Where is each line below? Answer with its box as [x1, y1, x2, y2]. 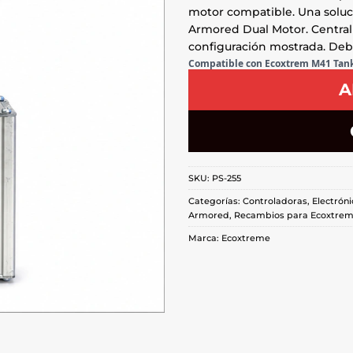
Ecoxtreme [221, 232, 270, 244]
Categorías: [188, 195, 243, 207]
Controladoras [243, 195, 307, 207]
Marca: [188, 232, 221, 244]
